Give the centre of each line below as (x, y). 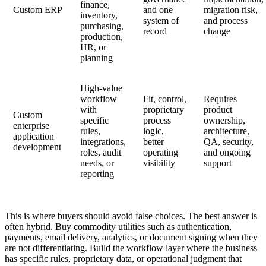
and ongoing (227, 152)
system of (161, 20)
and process (226, 20)
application (34, 136)
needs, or (97, 163)
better (154, 141)
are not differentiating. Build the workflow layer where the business (131, 248)
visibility (159, 163)
